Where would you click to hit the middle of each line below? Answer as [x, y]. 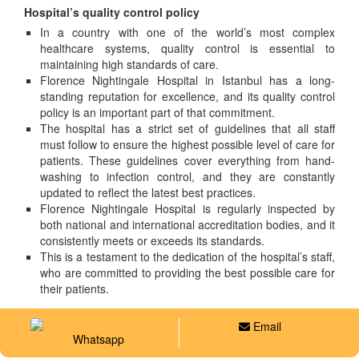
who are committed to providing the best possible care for [188, 272]
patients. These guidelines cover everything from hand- [188, 160]
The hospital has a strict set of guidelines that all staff [188, 128]
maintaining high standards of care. [129, 64]
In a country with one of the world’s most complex [188, 32]
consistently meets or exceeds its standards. [152, 240]
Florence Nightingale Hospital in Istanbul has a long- [188, 80]
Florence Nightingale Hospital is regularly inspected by [188, 208]
